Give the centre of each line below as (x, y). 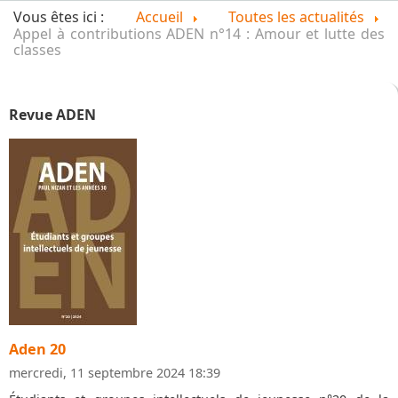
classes (37, 49)
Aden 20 (37, 349)
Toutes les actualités (296, 16)
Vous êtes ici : (62, 16)
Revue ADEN (52, 114)
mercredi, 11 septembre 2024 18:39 (115, 372)
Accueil (159, 16)
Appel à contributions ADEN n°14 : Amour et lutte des (199, 33)
